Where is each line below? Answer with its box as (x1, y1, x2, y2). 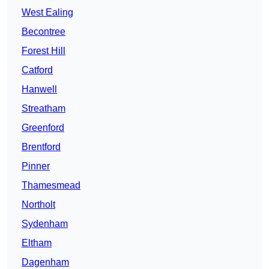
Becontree (22, 26, 65, 37)
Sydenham (22, 219, 68, 229)
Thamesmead (22, 180, 80, 191)
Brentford (22, 142, 61, 153)
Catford (22, 65, 53, 76)
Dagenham (22, 257, 69, 268)
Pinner (22, 161, 50, 172)
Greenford (22, 122, 64, 133)
